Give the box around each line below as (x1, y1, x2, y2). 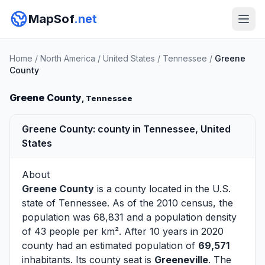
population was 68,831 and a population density (22, 211, 237, 223)
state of (22, 197, 59, 209)
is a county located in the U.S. (94, 183, 231, 195)
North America (40, 53, 95, 63)
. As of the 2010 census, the (107, 197, 233, 209)
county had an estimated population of (22, 240, 198, 251)
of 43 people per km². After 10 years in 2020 (22, 225, 224, 237)
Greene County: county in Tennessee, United (22, 123, 231, 135)
